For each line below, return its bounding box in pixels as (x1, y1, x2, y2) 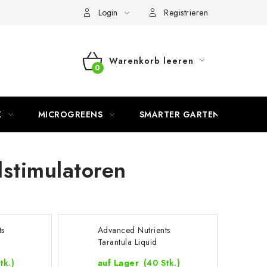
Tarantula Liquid (97, 236, 157, 248)
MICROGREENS (38, 108, 103, 120)
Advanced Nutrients (97, 224, 170, 236)
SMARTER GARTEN (139, 108, 220, 120)
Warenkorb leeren (108, 55, 194, 67)
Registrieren (164, 7, 208, 18)
